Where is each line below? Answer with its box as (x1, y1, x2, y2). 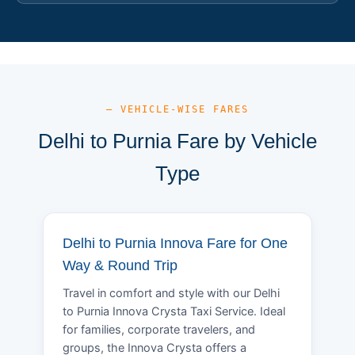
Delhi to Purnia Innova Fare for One (63, 235, 288, 251)
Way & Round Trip (63, 257, 177, 273)
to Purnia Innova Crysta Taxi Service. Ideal (63, 303, 285, 319)
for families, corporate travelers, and (63, 322, 255, 337)
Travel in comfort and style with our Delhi (63, 285, 280, 300)
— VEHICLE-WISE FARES (106, 103, 249, 115)
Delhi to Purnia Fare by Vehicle (38, 128, 317, 153)
